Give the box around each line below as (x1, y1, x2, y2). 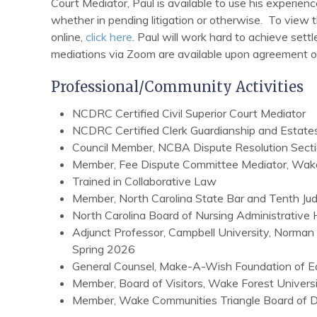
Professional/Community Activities (51, 77, 304, 96)
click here (86, 30, 132, 45)
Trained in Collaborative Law (72, 173, 217, 188)
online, (51, 30, 86, 45)
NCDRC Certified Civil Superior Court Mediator (72, 105, 306, 120)
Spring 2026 (72, 241, 135, 256)
